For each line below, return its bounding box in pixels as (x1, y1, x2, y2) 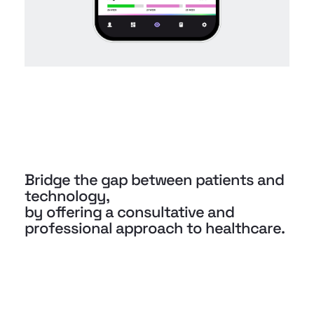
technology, (24, 185, 109, 205)
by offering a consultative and (24, 201, 234, 221)
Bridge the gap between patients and (24, 169, 284, 189)
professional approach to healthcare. (24, 217, 285, 238)
